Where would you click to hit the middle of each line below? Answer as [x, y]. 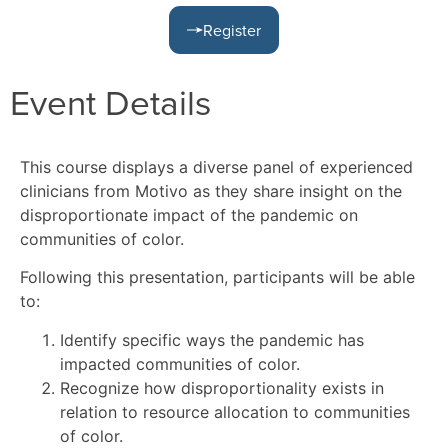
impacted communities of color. [180, 363]
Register [232, 30]
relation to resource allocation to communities [235, 411]
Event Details [110, 101]
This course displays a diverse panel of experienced [216, 167]
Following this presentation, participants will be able [217, 277]
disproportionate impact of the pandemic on [189, 215]
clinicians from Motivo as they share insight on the [211, 191]
